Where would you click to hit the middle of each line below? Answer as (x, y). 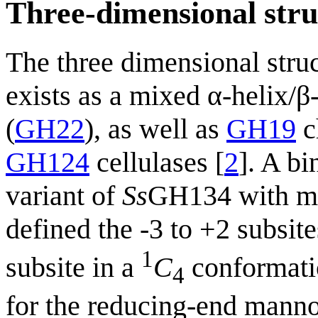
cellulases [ (157, 162)
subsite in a (73, 267)
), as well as (155, 128)
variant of (64, 195)
